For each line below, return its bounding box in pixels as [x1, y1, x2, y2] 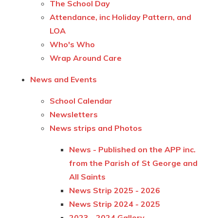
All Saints [69, 171, 106, 182]
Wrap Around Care [50, 53, 122, 63]
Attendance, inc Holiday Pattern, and [50, 12, 192, 22]
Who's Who [50, 39, 95, 49]
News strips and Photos [50, 123, 143, 133]
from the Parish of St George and [69, 158, 198, 168]
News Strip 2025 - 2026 [69, 185, 161, 195]
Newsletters [50, 109, 98, 119]
